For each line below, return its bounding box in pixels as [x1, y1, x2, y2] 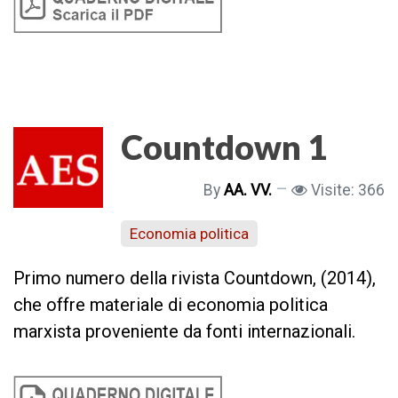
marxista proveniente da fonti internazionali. [13, 321, 355, 343]
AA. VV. [224, 180, 272, 199]
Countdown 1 [121, 125, 327, 167]
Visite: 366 [311, 180, 385, 199]
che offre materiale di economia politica [13, 294, 328, 316]
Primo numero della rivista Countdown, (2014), [13, 267, 376, 290]
